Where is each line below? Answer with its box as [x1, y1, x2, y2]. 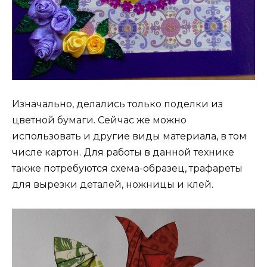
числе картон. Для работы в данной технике [12, 146, 234, 158]
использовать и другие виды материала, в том [12, 130, 247, 142]
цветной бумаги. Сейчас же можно [12, 114, 187, 126]
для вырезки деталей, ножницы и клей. [12, 178, 213, 190]
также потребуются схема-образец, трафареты [12, 162, 243, 174]
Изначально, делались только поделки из [12, 98, 223, 110]
